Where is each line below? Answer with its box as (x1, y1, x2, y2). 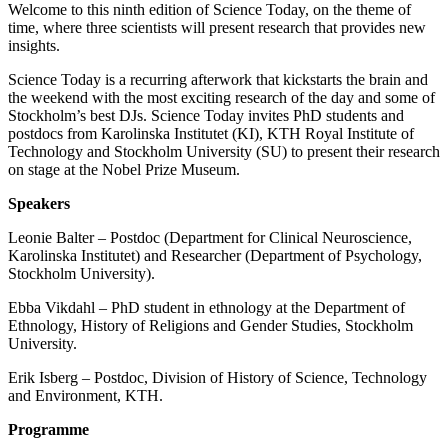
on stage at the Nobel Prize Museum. (8, 160, 240, 178)
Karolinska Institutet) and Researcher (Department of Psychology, (8, 246, 422, 264)
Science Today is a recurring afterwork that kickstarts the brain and (8, 70, 428, 88)
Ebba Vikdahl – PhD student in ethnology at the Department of (8, 298, 405, 316)
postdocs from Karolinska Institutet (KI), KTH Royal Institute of (8, 124, 414, 142)
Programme (8, 420, 89, 438)
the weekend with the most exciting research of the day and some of (8, 88, 435, 106)
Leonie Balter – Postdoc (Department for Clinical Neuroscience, (8, 228, 412, 246)
